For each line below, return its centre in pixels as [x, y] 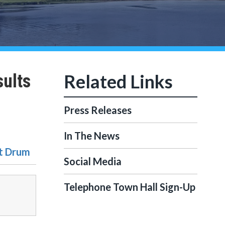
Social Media [93, 161]
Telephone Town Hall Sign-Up [130, 187]
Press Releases [98, 110]
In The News [92, 136]
